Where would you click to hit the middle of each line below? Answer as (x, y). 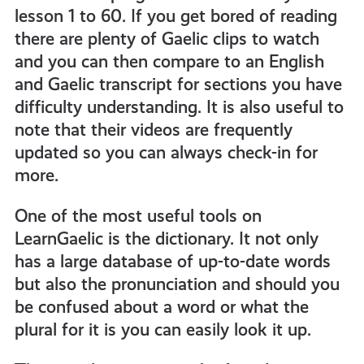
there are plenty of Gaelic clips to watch (167, 39)
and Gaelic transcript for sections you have (178, 84)
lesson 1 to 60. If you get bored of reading (175, 16)
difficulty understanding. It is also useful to (179, 107)
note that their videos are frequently (153, 130)
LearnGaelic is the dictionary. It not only (166, 238)
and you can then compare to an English (169, 61)
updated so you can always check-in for (166, 152)
